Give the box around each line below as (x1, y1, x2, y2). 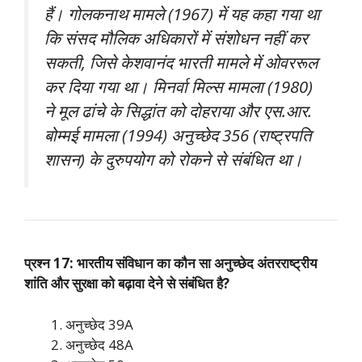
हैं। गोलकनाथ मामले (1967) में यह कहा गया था (44, 2, 320, 25)
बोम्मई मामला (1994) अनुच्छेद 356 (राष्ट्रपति (44, 124, 312, 146)
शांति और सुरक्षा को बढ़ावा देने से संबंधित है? (24, 274, 229, 293)
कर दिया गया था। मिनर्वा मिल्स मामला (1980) (44, 75, 313, 98)
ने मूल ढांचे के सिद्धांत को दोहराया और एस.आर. (44, 99, 312, 122)
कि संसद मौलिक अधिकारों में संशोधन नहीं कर (44, 27, 308, 49)
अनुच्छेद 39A (65, 314, 133, 334)
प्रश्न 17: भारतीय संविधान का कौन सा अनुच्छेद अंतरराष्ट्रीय (24, 254, 317, 272)
